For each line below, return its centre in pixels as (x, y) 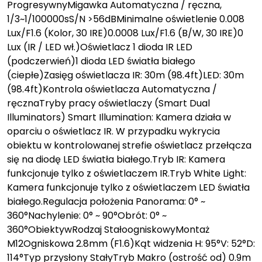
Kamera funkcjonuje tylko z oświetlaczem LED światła (128, 187)
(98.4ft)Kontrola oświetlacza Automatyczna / (112, 89)
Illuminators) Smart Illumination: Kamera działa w (119, 117)
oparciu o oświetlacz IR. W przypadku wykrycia (113, 131)
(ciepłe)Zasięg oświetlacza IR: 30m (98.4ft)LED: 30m (125, 75)
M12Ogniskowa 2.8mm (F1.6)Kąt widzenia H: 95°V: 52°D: (131, 243)
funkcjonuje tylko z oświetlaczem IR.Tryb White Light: (127, 173)
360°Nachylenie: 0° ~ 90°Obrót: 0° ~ (87, 215)
